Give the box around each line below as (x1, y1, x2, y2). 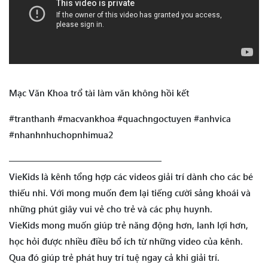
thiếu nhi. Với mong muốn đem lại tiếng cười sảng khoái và (9, 187, 251, 199)
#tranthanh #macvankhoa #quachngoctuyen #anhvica (9, 112, 231, 125)
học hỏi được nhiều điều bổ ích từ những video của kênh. (9, 235, 243, 248)
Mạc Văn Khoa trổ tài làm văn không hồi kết (9, 87, 189, 99)
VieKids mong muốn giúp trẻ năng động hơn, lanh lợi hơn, (9, 219, 248, 232)
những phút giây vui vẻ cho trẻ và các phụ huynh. (9, 203, 212, 215)
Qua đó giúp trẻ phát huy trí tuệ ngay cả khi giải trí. (9, 251, 220, 264)
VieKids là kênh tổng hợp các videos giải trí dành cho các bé (9, 170, 253, 183)
